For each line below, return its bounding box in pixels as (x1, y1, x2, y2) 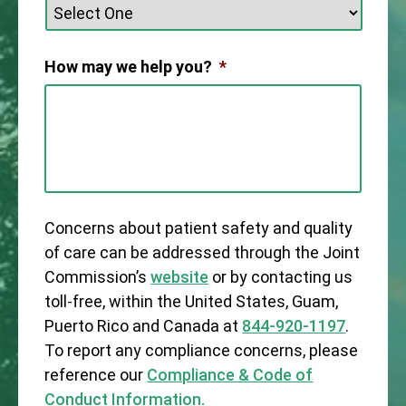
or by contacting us (208, 266, 353, 286)
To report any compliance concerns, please (44, 340, 359, 360)
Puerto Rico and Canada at (44, 315, 243, 335)
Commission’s (44, 266, 151, 286)
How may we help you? (44, 56, 213, 76)
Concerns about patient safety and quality (44, 217, 353, 237)
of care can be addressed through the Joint (44, 242, 361, 262)
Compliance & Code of (147, 364, 314, 384)
